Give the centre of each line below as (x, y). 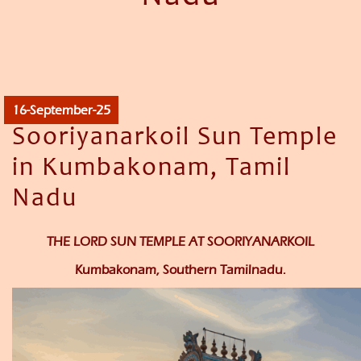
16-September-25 (61, 110)
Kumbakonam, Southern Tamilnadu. (180, 270)
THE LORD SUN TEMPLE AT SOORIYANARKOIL (180, 242)
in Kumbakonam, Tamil (151, 170)
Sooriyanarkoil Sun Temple (175, 139)
